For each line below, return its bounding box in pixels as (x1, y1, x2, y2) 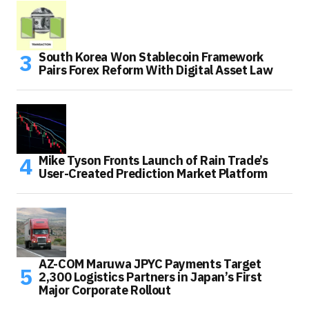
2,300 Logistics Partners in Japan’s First (39, 268, 262, 285)
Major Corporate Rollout (39, 281, 171, 298)
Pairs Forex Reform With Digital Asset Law (39, 61, 273, 78)
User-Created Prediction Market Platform (39, 165, 268, 181)
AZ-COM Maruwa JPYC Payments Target (39, 255, 261, 272)
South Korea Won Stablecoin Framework (39, 48, 264, 65)
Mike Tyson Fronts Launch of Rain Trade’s (39, 152, 268, 168)
